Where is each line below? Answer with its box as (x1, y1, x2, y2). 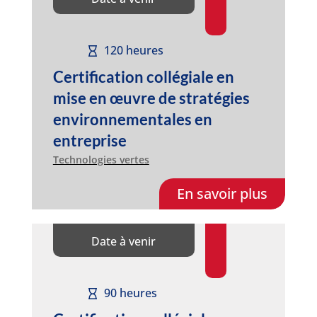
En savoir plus (177, 183, 268, 203)
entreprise (52, 130, 127, 150)
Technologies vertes (52, 152, 149, 166)
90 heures (103, 285, 157, 301)
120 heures (103, 42, 163, 59)
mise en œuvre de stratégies (52, 88, 250, 108)
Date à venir (91, 233, 156, 249)
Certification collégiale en (52, 67, 234, 86)
